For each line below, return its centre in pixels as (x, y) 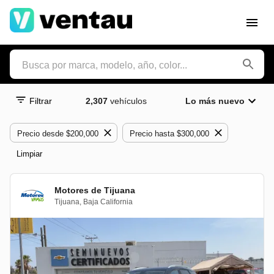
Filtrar (41, 101)
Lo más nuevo (215, 101)
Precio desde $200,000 (58, 133)
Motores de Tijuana (95, 190)
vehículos (128, 101)
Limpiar (29, 154)
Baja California (108, 202)
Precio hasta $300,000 (169, 133)
